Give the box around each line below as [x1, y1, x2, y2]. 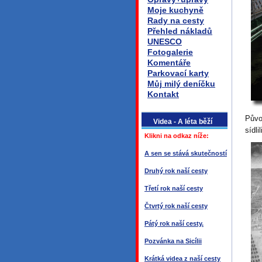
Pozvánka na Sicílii [144, 237, 202, 244]
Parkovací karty [147, 68, 209, 78]
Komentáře [147, 58, 191, 67]
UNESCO [147, 37, 182, 46]
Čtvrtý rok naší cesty [144, 202, 208, 209]
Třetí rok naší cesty [144, 185, 203, 192]
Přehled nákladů [147, 26, 212, 36]
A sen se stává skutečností [144, 150, 227, 157]
